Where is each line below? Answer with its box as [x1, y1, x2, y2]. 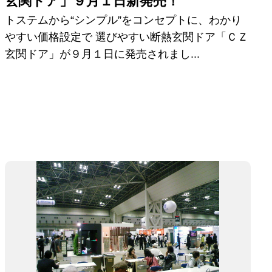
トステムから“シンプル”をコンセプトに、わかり [5, 14, 242, 27]
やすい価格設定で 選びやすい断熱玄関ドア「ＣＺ [5, 31, 249, 44]
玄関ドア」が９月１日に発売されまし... [5, 48, 200, 61]
